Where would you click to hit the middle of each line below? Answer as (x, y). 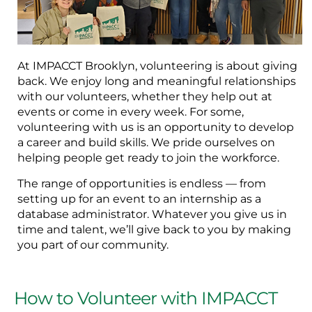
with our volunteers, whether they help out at (145, 97)
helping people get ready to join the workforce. (148, 158)
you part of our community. (93, 244)
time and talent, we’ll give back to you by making (154, 229)
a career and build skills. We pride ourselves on (146, 143)
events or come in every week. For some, (131, 112)
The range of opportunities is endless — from (142, 183)
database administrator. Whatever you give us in (152, 214)
